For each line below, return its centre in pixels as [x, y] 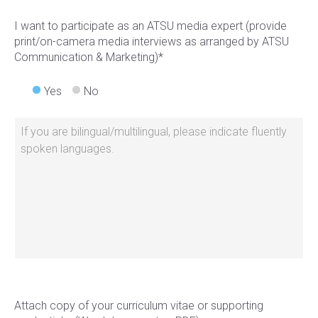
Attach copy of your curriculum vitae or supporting [139, 306]
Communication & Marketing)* [89, 57]
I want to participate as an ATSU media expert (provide [150, 26]
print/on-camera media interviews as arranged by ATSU [152, 42]
